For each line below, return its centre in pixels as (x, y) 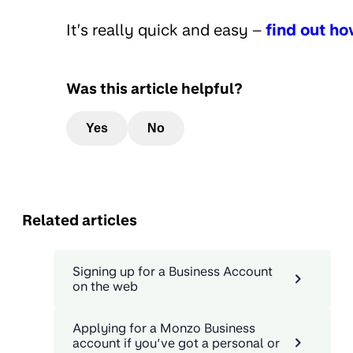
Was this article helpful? (154, 88)
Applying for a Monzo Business (164, 328)
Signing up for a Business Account (173, 271)
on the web (105, 286)
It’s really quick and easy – (166, 30)
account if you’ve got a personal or (176, 343)
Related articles (80, 220)
